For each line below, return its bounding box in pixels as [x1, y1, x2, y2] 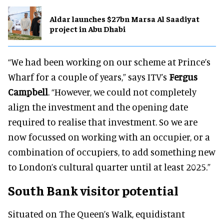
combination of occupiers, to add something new [8, 146, 215, 158]
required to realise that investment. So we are [8, 116, 197, 128]
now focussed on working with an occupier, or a [8, 131, 210, 143]
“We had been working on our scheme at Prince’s [8, 56, 210, 68]
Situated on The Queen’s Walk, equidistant [8, 208, 185, 220]
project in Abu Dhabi [49, 23, 125, 33]
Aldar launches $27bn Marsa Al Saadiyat [49, 13, 199, 23]
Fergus [169, 71, 197, 83]
